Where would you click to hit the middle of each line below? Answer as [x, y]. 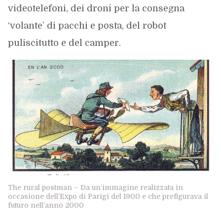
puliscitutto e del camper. [64, 43]
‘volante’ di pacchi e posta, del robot [87, 26]
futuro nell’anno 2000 [46, 205]
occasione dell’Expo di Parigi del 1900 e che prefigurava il [108, 196]
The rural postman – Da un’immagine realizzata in [95, 187]
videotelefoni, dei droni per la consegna [96, 8]
